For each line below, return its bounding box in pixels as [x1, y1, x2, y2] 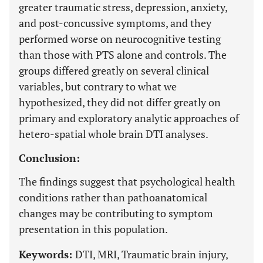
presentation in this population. [19, 222, 168, 236]
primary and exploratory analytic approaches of [19, 111, 239, 125]
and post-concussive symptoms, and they [19, 16, 211, 30]
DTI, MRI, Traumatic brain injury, [75, 247, 228, 261]
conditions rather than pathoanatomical [19, 190, 207, 204]
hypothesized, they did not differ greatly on [19, 95, 221, 109]
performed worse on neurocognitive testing [19, 32, 221, 46]
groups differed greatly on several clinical [19, 63, 209, 77]
